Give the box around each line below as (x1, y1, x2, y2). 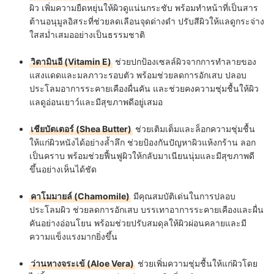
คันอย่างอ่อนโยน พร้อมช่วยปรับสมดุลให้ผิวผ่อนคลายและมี (29, 217, 246, 228)
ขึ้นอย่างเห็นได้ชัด (29, 163, 97, 174)
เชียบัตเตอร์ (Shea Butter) (31, 123, 131, 134)
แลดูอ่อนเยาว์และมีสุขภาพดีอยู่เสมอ (29, 96, 163, 107)
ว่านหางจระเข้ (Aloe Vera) (31, 257, 134, 268)
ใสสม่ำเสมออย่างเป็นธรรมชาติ (29, 29, 145, 40)
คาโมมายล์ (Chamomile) (31, 190, 130, 201)
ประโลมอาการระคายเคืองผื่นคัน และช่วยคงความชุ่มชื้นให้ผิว (29, 83, 259, 94)
